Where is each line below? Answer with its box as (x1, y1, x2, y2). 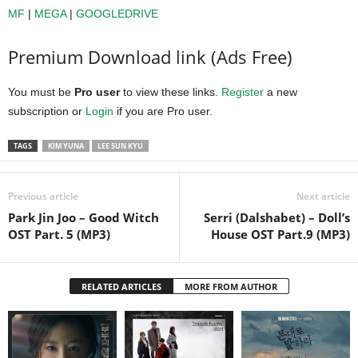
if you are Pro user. (113, 104, 213, 117)
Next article (296, 189, 350, 203)
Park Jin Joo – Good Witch (8, 209, 159, 225)
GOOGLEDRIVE (76, 6, 158, 20)
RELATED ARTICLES (81, 280, 161, 292)
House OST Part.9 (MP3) (211, 225, 350, 242)
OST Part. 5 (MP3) (8, 225, 110, 242)
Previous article (8, 189, 78, 203)
